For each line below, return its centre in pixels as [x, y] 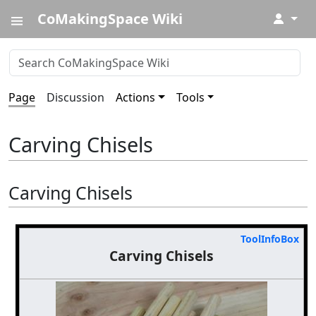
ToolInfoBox [269, 238]
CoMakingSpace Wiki [110, 19]
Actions [135, 97]
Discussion [75, 97]
